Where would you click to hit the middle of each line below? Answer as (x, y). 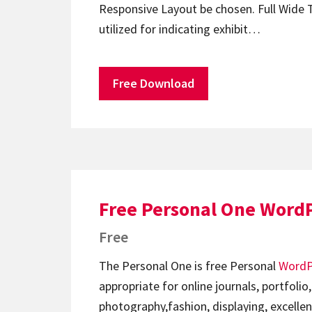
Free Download (154, 83)
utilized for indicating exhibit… (180, 29)
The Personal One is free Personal (189, 265)
